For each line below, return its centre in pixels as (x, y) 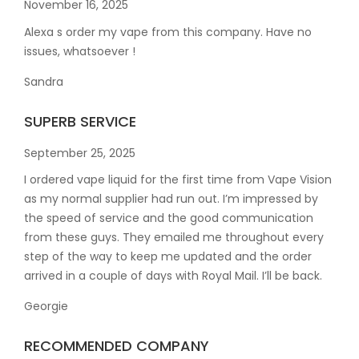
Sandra (44, 81)
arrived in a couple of (83, 275)
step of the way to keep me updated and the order (168, 256)
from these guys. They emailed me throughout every (174, 237)
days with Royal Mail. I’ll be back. (232, 275)
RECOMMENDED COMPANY (117, 345)
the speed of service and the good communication (169, 218)
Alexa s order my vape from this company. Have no (168, 32)
